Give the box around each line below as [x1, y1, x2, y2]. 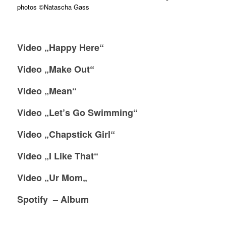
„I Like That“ [44, 149, 98, 163]
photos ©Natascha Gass [17, 2, 89, 12]
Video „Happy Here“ [17, 41, 104, 54]
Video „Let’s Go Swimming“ [17, 106, 138, 120]
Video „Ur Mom [17, 171, 83, 185]
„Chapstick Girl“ [44, 128, 115, 141]
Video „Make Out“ [17, 63, 94, 76]
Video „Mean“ [17, 84, 77, 98]
